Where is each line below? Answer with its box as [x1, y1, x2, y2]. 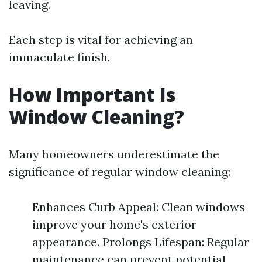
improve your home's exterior [32, 217, 196, 232]
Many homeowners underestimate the [9, 147, 219, 161]
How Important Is [9, 82, 175, 107]
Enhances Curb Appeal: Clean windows [32, 199, 245, 214]
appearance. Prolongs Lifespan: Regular [32, 235, 249, 249]
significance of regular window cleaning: [9, 164, 230, 179]
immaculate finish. [9, 50, 110, 64]
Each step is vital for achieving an [9, 32, 193, 47]
